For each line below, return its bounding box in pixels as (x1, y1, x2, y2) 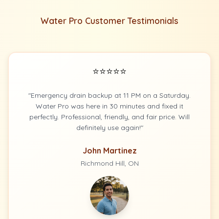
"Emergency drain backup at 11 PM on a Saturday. (28, 91, 191, 100)
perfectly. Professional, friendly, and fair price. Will (29, 112, 190, 121)
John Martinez (82, 146, 137, 155)
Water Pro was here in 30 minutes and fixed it (36, 102, 183, 110)
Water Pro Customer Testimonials (41, 15, 178, 26)
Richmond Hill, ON (80, 159, 139, 168)
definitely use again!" (76, 123, 143, 132)
